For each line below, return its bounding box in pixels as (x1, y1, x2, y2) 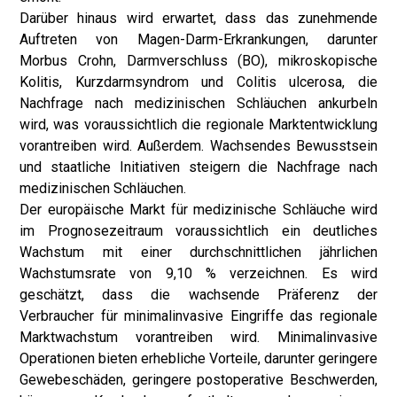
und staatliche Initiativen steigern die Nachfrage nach (19, 159, 378, 175)
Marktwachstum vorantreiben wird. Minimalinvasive (19, 329, 378, 346)
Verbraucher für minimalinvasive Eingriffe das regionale (19, 307, 378, 324)
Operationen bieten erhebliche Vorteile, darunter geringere (19, 350, 378, 367)
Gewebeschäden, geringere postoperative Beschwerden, (19, 371, 378, 388)
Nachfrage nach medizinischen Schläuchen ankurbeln (19, 95, 378, 112)
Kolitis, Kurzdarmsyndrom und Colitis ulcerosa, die (19, 74, 378, 90)
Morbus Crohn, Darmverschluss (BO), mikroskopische (19, 52, 378, 69)
